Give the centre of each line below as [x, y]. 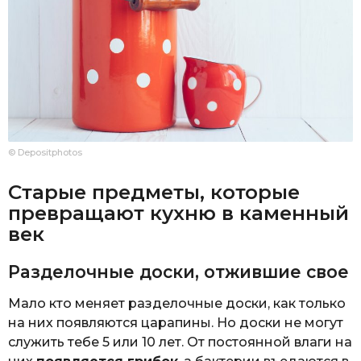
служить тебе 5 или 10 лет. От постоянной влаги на [180, 342]
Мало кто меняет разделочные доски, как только [177, 304]
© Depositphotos [45, 153]
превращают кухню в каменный [178, 212]
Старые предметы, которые [154, 191]
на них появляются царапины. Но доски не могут [176, 323]
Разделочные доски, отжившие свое [178, 272]
